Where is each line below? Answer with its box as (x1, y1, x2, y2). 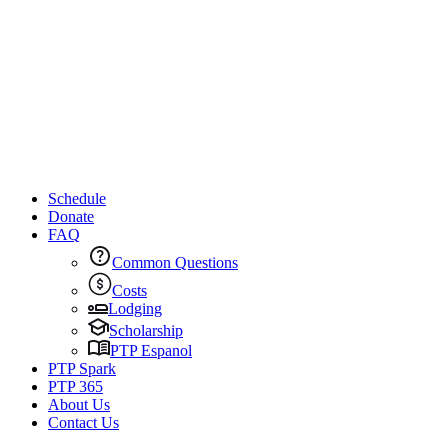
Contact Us (48, 414, 119, 431)
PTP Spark (48, 360, 116, 377)
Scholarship (109, 322, 183, 339)
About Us (48, 396, 110, 413)
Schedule (48, 190, 106, 207)
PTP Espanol (110, 342, 192, 359)
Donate (48, 208, 94, 225)
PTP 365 (48, 378, 103, 395)
